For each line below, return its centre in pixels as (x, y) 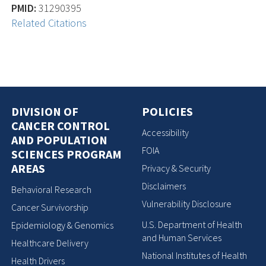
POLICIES (167, 111)
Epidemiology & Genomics (63, 225)
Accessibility (165, 132)
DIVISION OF (45, 111)
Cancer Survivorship (50, 207)
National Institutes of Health (194, 255)
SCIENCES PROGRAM (67, 154)
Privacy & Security (176, 168)
